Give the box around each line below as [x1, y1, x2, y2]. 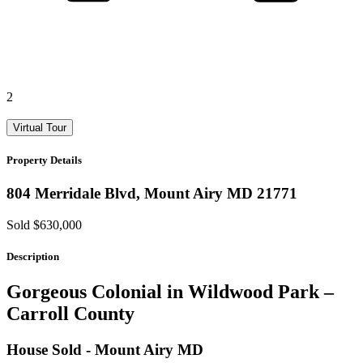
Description [6, 250, 59, 263]
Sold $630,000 [6, 217, 82, 232]
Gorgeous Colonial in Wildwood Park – [6, 281, 334, 303]
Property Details [6, 153, 82, 166]
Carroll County [6, 303, 135, 325]
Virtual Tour [13, 121, 66, 134]
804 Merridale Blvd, [6, 184, 140, 202]
